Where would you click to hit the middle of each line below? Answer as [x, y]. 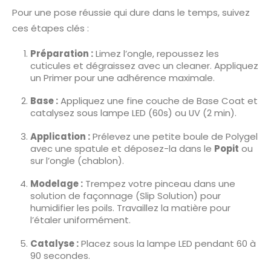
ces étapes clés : [51, 28]
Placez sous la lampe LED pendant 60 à [167, 243]
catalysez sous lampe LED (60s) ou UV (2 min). [133, 113]
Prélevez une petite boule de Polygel [174, 136]
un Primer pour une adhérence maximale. [122, 77]
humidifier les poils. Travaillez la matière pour [130, 208]
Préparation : [61, 53]
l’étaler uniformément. [80, 220]
